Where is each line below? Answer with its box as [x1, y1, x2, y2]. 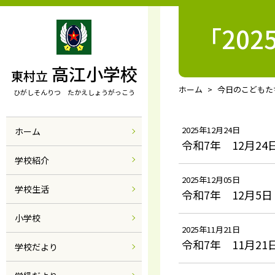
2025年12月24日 [182, 124, 240, 136]
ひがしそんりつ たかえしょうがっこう [13, 87, 135, 97]
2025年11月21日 [182, 223, 240, 235]
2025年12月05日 [182, 174, 240, 185]
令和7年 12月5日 [182, 187, 273, 203]
